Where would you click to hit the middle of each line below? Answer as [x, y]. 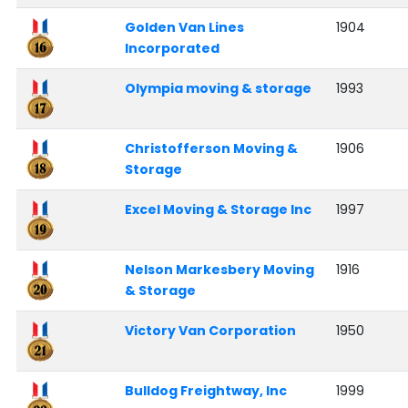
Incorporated [172, 49]
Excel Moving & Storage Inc [218, 210]
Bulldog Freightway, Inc [205, 391]
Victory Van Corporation [210, 331]
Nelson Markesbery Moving [219, 270]
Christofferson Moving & [211, 149]
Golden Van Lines [184, 28]
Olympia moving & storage [218, 89]
